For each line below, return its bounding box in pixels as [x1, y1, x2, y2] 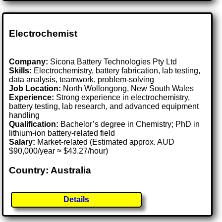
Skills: [9, 66, 32, 75]
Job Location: [9, 84, 63, 93]
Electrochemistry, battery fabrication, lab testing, [32, 66, 201, 75]
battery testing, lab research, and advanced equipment [9, 102, 199, 111]
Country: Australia [9, 165, 92, 175]
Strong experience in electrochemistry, [54, 93, 190, 102]
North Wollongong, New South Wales [63, 84, 194, 93]
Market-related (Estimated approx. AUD [35, 138, 175, 147]
